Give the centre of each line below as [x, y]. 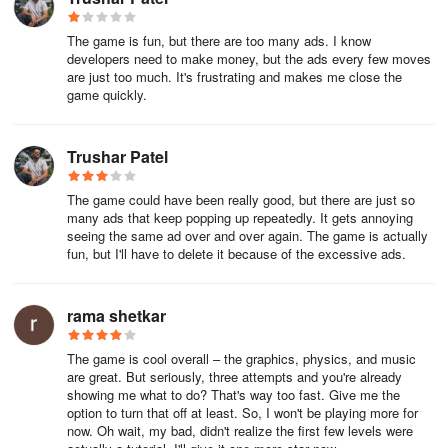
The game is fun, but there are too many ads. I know [219, 40]
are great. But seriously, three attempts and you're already [234, 376]
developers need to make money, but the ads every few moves [249, 58]
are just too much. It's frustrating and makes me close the [234, 76]
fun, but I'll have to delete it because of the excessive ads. [236, 253]
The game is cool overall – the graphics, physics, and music [241, 358]
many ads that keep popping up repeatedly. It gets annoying [240, 217]
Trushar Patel [117, 156]
